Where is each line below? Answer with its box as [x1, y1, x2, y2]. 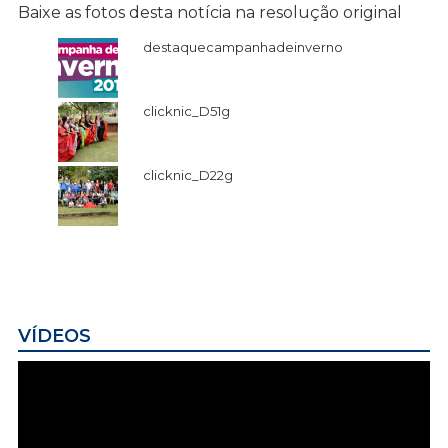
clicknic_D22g [143, 167, 233, 184]
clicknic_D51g [143, 103, 230, 120]
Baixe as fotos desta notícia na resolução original [18, 3, 402, 23]
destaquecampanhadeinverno [143, 39, 343, 56]
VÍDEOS [18, 324, 91, 347]
